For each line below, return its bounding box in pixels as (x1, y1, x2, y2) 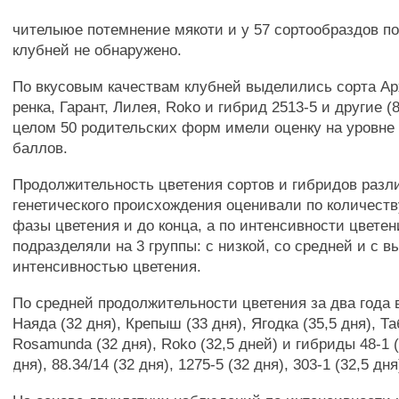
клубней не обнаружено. (12, 41, 183, 59)
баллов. (12, 139, 69, 157)
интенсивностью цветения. (12, 257, 202, 275)
